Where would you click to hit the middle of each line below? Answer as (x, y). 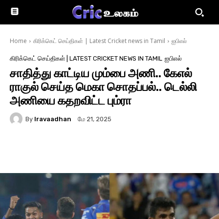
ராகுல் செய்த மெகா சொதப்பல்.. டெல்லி (103, 87)
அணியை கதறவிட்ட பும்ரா (71, 101)
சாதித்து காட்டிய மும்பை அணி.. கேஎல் (101, 73)
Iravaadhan (53, 119)
